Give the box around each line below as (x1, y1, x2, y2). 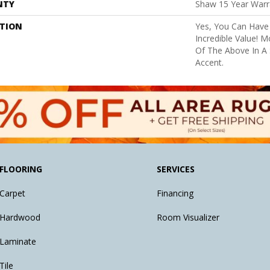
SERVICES (157, 163, 195, 175)
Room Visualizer (157, 212, 220, 224)
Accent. (195, 57, 224, 69)
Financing (157, 187, 194, 199)
